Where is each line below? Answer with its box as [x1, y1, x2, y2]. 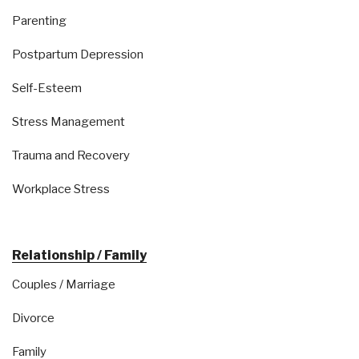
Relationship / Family [12, 248, 147, 264]
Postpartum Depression [12, 46, 143, 62]
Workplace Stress [12, 181, 110, 196]
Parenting [12, 13, 67, 28]
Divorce [12, 310, 54, 325]
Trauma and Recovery [12, 147, 130, 163]
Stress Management [12, 114, 125, 129]
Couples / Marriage [12, 276, 115, 292]
